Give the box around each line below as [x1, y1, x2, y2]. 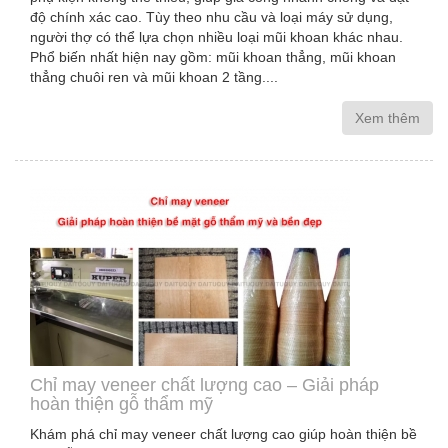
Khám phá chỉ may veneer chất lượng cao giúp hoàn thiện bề [30, 426, 417, 442]
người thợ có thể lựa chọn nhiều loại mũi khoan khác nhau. [30, 29, 403, 45]
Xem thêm [355, 110, 420, 126]
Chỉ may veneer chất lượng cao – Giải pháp [30, 375, 379, 395]
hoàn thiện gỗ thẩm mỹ [30, 394, 213, 414]
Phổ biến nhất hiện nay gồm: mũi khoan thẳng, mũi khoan [30, 49, 396, 65]
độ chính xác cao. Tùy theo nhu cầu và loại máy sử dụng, [30, 9, 393, 25]
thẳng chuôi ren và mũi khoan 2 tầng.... [30, 69, 278, 85]
